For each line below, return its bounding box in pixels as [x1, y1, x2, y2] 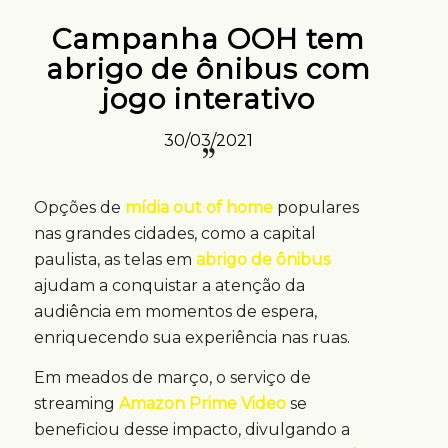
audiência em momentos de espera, [33, 302, 317, 322]
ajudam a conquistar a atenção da [33, 276, 305, 296]
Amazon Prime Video [118, 393, 286, 413]
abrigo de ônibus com [46, 52, 372, 86]
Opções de [33, 198, 125, 218]
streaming [33, 393, 119, 413]
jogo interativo [102, 82, 316, 116]
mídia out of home [124, 198, 273, 218]
